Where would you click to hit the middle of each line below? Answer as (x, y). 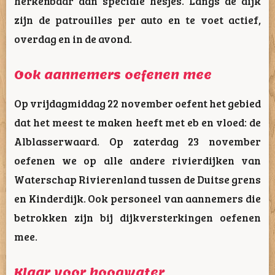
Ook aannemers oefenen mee (113, 75)
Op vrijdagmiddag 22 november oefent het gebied (137, 103)
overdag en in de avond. (73, 39)
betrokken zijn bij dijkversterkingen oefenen (137, 217)
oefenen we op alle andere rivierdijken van (137, 160)
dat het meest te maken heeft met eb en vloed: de (137, 122)
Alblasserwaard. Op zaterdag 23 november (137, 141)
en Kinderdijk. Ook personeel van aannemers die (137, 198)
